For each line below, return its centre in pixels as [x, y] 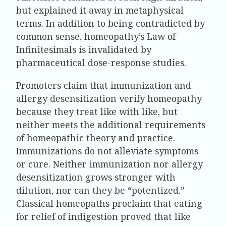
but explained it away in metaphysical [100, 10]
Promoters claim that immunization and [104, 86]
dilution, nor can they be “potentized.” [100, 190]
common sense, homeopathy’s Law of [96, 36]
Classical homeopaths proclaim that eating [109, 204]
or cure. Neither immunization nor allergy [109, 164]
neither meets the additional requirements [111, 125]
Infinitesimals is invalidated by [84, 49]
